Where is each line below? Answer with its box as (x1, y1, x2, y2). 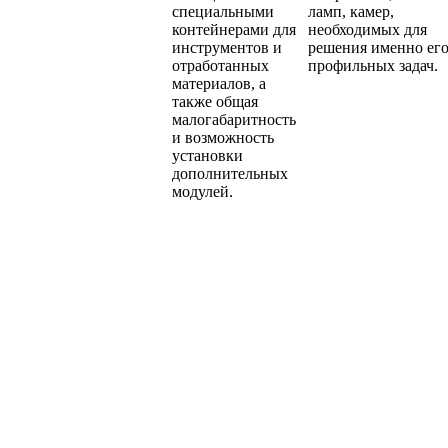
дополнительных (172, 164, 288, 182)
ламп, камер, (308, 2, 394, 20)
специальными (172, 2, 274, 20)
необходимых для (308, 20, 427, 38)
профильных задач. (308, 56, 438, 74)
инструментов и (172, 38, 282, 56)
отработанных (172, 56, 269, 74)
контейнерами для (172, 20, 296, 38)
